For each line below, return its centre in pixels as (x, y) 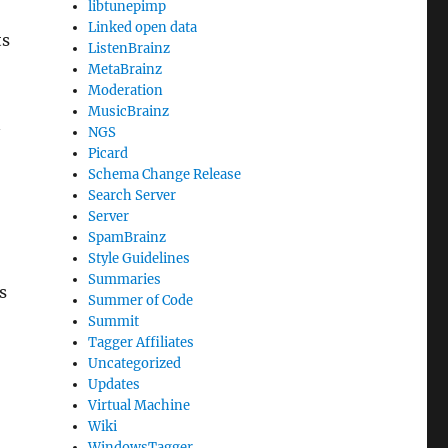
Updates (114, 385)
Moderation (126, 91)
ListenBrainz (129, 49)
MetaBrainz (125, 70)
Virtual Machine (139, 406)
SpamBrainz (127, 238)
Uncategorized (135, 364)
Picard (108, 154)
